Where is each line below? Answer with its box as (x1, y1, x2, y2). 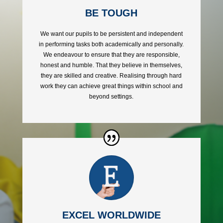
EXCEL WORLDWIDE (62, 210, 161, 221)
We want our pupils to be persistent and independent (40, 30, 183, 37)
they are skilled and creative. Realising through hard (41, 72, 182, 79)
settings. (110, 93, 134, 100)
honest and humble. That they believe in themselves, (40, 61, 183, 69)
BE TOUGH (85, 7, 138, 18)
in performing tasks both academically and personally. (39, 40, 184, 48)
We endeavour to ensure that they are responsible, (43, 51, 180, 58)
